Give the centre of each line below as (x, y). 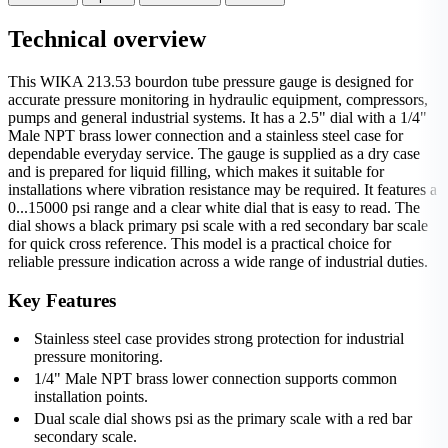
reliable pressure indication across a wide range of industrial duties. (218, 261)
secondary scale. (85, 437)
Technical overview (107, 38)
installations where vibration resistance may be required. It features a (222, 189)
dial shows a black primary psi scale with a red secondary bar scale (218, 225)
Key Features (62, 300)
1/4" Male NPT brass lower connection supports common (215, 379)
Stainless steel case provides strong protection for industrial (219, 339)
